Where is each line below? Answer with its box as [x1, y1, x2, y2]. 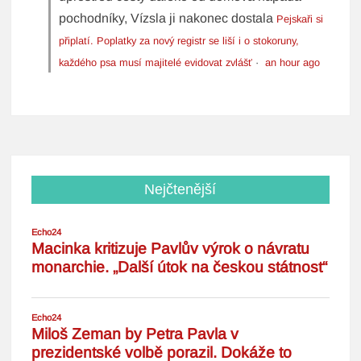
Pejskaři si [276, 13, 324, 26]
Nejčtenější [144, 181, 217, 198]
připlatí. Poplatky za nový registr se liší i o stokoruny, [59, 35, 300, 48]
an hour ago [265, 56, 321, 69]
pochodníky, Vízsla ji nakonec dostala [59, 11, 277, 26]
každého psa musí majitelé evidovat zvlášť [59, 56, 253, 69]
